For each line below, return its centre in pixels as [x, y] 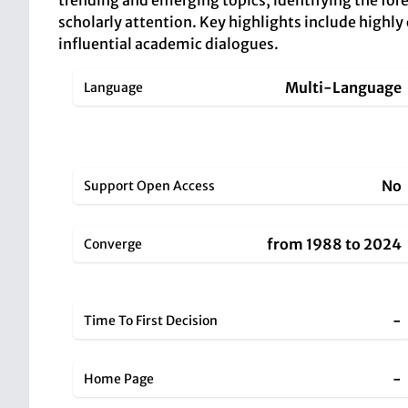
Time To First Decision [151, 321]
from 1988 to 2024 [335, 244]
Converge [113, 244]
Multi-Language [344, 87]
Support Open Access [149, 186]
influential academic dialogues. [168, 44]
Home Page [119, 379]
